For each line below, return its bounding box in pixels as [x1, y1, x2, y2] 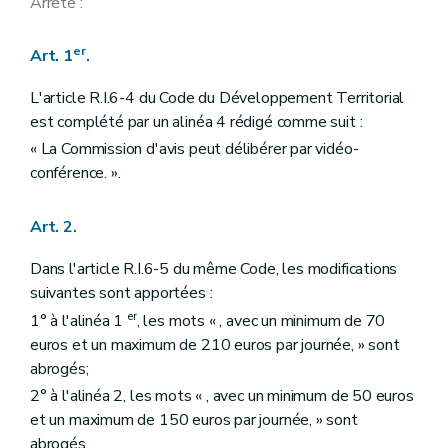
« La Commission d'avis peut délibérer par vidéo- [30, 138, 359, 161]
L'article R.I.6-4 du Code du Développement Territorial [30, 87, 405, 109]
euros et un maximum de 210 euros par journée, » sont [30, 333, 400, 356]
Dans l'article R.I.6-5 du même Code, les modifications [30, 258, 398, 281]
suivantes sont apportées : [30, 282, 213, 305]
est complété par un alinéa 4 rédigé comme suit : [30, 111, 363, 133]
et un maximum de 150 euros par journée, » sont [30, 408, 358, 431]
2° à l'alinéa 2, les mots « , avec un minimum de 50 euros [30, 384, 414, 407]
